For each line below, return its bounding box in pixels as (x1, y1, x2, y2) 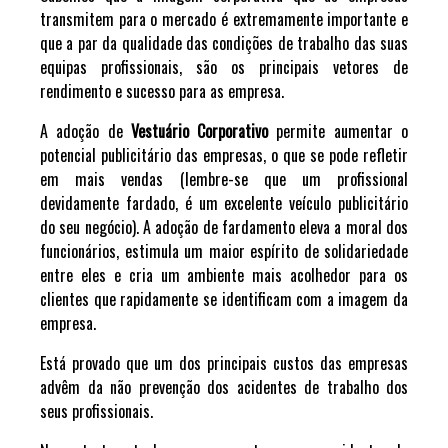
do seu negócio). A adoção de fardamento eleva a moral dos (40, 215, 408, 239)
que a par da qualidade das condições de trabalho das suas (40, 31, 408, 55)
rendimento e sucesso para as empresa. (40, 79, 288, 103)
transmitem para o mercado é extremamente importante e (40, 7, 408, 31)
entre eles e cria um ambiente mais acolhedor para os (40, 263, 408, 287)
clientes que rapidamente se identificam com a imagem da (40, 287, 408, 311)
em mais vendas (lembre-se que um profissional (40, 167, 408, 191)
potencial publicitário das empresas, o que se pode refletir (40, 143, 408, 167)
